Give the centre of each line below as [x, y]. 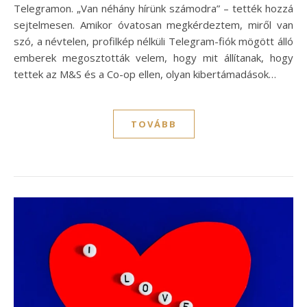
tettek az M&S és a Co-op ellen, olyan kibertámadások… [145, 74]
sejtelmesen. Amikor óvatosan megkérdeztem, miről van [153, 25]
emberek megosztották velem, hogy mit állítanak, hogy [153, 58]
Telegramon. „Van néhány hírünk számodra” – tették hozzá [153, 9]
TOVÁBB [153, 124]
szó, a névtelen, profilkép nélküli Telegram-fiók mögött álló [153, 41]
